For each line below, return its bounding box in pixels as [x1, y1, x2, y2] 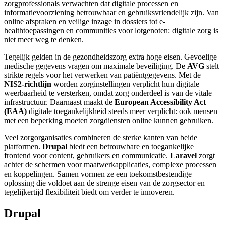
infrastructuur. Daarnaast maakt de [4, 98, 115, 107]
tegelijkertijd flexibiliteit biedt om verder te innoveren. [4, 188, 175, 197]
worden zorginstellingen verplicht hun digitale [51, 80, 199, 89]
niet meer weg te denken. [4, 35, 84, 44]
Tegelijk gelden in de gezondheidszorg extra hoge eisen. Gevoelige [4, 52, 217, 62]
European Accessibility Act [115, 98, 206, 107]
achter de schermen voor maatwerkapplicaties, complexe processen [4, 160, 216, 169]
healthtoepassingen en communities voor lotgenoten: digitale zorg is [4, 26, 218, 35]
